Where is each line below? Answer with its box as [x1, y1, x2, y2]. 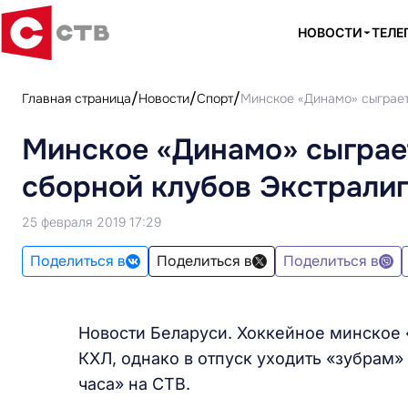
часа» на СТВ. [78, 374, 190, 393]
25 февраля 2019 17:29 [22, 214, 161, 229]
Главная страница [22, 90, 131, 107]
